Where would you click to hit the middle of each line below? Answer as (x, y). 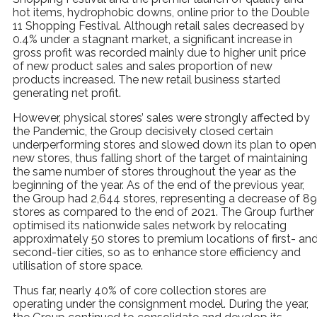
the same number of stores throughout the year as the (154, 172)
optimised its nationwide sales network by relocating (150, 225)
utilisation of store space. (78, 266)
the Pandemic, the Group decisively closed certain (143, 131)
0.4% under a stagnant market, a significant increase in (152, 39)
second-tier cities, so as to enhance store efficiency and (157, 252)
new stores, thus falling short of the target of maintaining (160, 158)
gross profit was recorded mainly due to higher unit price (159, 53)
